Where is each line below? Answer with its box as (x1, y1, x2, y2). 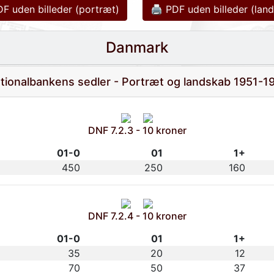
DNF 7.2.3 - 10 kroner (87, 124, 187, 136)
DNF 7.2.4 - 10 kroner (87, 209, 187, 222)
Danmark (106, 38, 168, 56)
